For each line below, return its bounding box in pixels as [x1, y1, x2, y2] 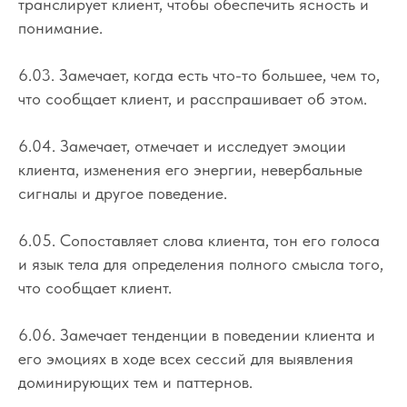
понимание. [18, 17, 103, 37]
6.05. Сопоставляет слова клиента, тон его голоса [18, 230, 380, 250]
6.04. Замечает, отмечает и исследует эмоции [18, 135, 346, 155]
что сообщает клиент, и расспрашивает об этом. [18, 88, 367, 108]
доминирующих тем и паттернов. [18, 372, 253, 392]
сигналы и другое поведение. [18, 183, 227, 203]
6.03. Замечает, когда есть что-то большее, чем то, [18, 65, 380, 84]
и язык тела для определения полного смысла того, [18, 253, 383, 273]
